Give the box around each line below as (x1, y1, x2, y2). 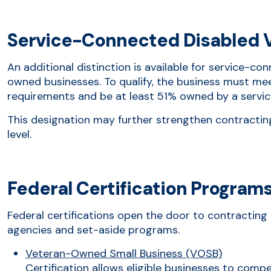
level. (7, 126, 31, 142)
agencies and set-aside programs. (7, 222, 180, 237)
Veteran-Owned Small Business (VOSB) (25, 246, 222, 261)
